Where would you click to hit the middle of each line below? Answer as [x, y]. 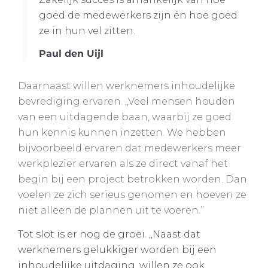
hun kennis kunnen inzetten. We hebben [122, 132]
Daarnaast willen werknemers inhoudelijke [127, 86]
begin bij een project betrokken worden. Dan [133, 179]
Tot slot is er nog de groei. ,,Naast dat [109, 234]
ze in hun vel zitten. [87, 31]
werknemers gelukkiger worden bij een [117, 250]
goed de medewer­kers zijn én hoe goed [138, 15]
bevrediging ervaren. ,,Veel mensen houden [127, 101]
